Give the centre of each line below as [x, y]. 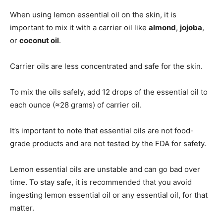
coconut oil [39, 41]
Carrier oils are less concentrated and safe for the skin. [106, 66]
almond [162, 28]
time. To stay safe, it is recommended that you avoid [101, 182]
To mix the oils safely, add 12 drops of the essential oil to [109, 92]
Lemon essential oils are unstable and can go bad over [105, 169]
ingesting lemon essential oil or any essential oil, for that [109, 195]
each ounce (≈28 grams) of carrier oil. [76, 105]
